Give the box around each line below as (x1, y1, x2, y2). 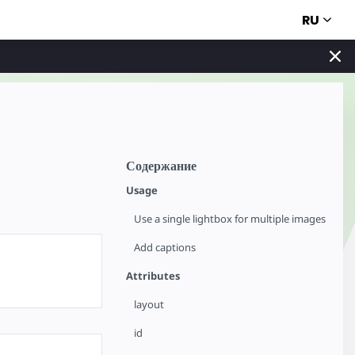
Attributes (126, 269, 181, 283)
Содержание (126, 157, 197, 175)
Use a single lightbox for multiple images (134, 212, 326, 226)
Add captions (134, 240, 197, 254)
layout (134, 297, 165, 311)
